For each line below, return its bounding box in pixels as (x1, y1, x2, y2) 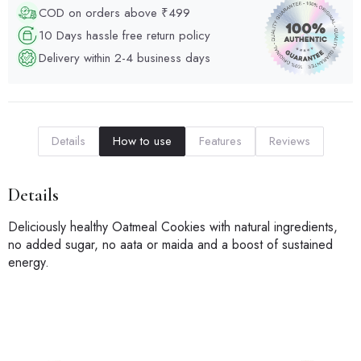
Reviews (268, 132, 310, 151)
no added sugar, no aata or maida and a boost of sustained (8, 235, 333, 255)
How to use (112, 132, 172, 151)
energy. (8, 253, 49, 272)
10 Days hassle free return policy (39, 26, 210, 44)
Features (198, 132, 242, 151)
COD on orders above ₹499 (39, 3, 190, 22)
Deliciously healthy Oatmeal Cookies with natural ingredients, (8, 218, 338, 237)
